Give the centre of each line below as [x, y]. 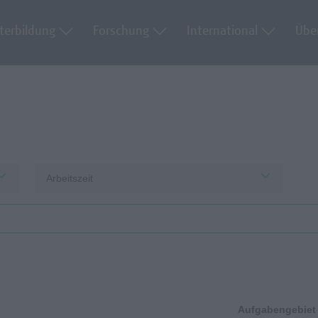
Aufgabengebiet [277, 310]
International [224, 32]
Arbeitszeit [70, 178]
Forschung [122, 32]
